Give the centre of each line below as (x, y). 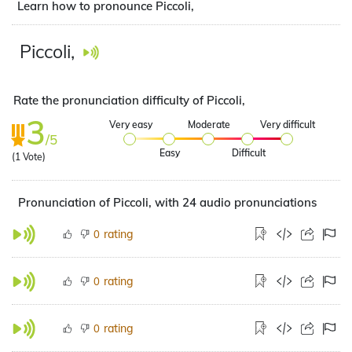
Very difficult (288, 125)
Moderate (209, 125)
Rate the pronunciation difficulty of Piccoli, (129, 100)
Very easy (130, 125)
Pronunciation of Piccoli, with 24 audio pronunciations (167, 202)
